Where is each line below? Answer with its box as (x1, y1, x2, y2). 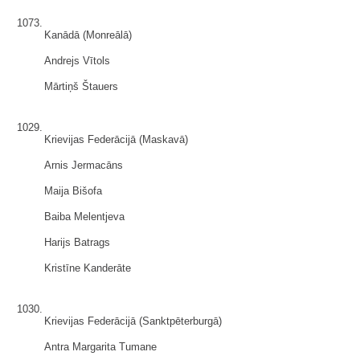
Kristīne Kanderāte (44, 262, 131, 274)
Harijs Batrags (44, 236, 110, 248)
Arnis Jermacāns (44, 159, 123, 171)
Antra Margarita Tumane (44, 341, 157, 353)
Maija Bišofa (44, 185, 102, 197)
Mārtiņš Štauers (44, 80, 118, 92)
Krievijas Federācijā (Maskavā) (44, 133, 188, 145)
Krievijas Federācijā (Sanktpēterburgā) (44, 315, 222, 327)
